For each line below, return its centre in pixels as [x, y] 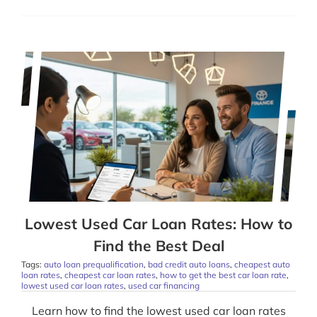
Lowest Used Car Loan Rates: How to [158, 223]
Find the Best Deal [158, 245]
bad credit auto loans [189, 264]
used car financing [163, 285]
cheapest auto [262, 264]
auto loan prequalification [93, 264]
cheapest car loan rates [110, 275]
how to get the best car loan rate [223, 275]
